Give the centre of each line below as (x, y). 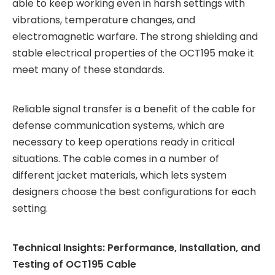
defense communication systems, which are (118, 126)
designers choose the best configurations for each (134, 192)
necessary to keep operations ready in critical (123, 142)
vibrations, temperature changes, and (104, 20)
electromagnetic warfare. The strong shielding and (135, 37)
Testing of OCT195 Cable (74, 264)
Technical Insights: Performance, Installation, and (136, 248)
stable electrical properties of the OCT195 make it (133, 53)
